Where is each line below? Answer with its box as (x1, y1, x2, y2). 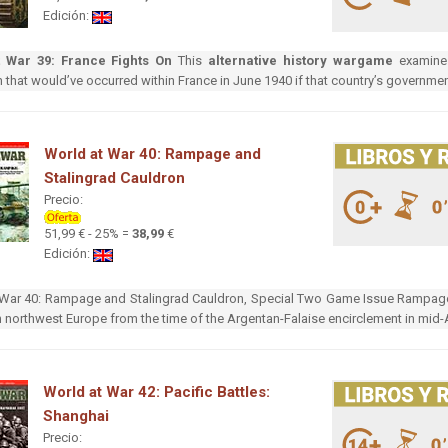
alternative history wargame (208, 53, 393, 69)
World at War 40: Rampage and (44, 145, 261, 164)
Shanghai (43, 407, 109, 426)
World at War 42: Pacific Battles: (43, 383, 270, 402)
